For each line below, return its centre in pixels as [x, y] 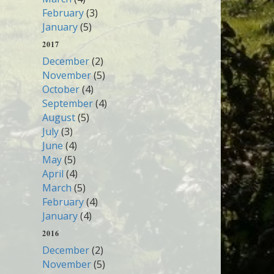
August [58, 117]
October [61, 89]
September [67, 103]
